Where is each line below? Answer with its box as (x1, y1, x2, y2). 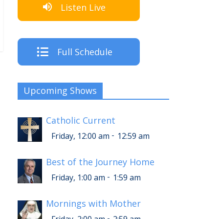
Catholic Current (46, 114, 115, 127)
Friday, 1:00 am (51, 172, 105, 183)
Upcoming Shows (23, 85, 97, 97)
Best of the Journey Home (46, 156, 154, 168)
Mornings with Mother (46, 197, 141, 210)
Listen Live (61, 1, 106, 13)
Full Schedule (57, 46, 112, 58)
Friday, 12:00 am (51, 131, 109, 142)
